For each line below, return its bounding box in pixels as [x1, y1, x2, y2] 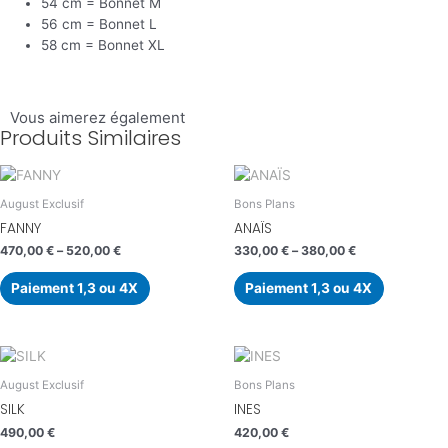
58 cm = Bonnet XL [41, 36, 166, 53]
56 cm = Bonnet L [41, 15, 158, 32]
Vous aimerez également [10, 108, 185, 128]
